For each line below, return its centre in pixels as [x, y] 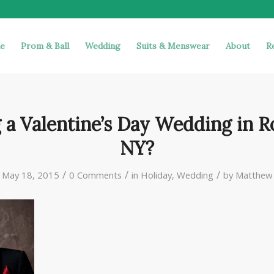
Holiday [156, 175]
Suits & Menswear [173, 46]
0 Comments [95, 175]
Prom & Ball [45, 46]
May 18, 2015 [30, 175]
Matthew [254, 175]
